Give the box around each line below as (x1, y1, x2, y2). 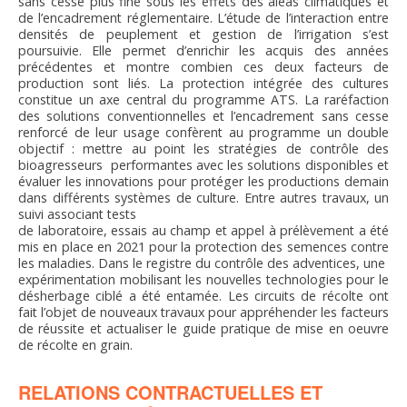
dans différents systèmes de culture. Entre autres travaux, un (18, 189, 389, 207)
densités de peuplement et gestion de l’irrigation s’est (18, 25, 389, 44)
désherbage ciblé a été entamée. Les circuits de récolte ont (18, 287, 389, 305)
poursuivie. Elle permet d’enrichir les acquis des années (18, 42, 389, 60)
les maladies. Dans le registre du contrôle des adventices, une (18, 254, 389, 273)
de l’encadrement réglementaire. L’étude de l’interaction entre (18, 9, 389, 27)
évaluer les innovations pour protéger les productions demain (18, 173, 389, 191)
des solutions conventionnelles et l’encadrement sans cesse (18, 107, 389, 125)
